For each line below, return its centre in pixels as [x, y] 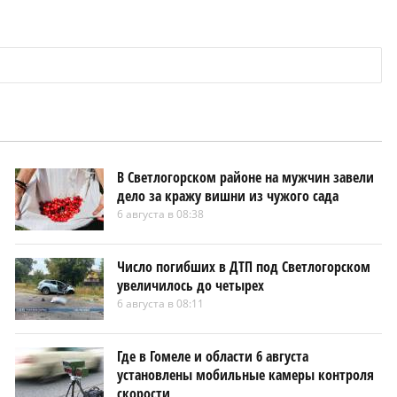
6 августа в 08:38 [160, 214]
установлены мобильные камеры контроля [245, 374]
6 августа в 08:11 [160, 303]
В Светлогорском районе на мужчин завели [245, 177]
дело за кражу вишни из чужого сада [227, 195]
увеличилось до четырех [190, 285]
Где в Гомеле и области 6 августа [212, 356]
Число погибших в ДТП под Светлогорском [243, 266]
